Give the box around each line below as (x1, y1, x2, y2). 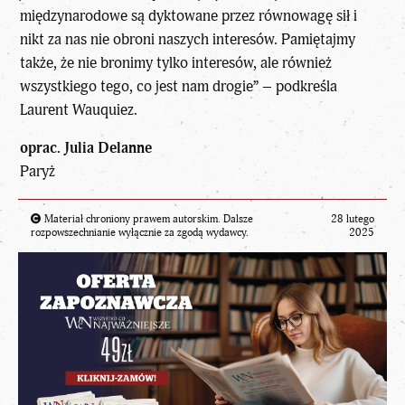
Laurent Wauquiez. (20, 99, 138, 119)
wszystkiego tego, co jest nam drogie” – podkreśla (20, 76, 338, 96)
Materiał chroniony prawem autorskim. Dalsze (42, 212, 253, 227)
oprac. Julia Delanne (20, 138, 153, 158)
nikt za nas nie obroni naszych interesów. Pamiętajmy (20, 29, 356, 49)
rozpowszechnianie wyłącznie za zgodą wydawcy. (31, 226, 249, 240)
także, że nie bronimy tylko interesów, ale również (20, 52, 333, 72)
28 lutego (331, 212, 374, 227)
